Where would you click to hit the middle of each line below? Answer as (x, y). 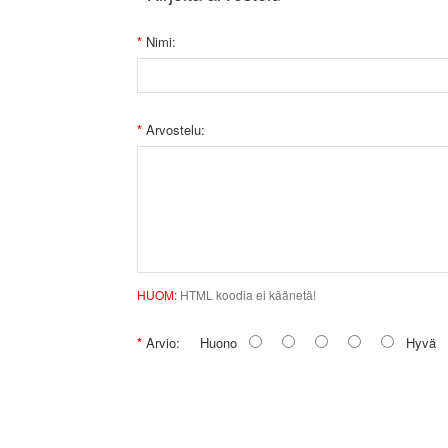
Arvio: (163, 342)
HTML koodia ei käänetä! (246, 294)
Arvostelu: (175, 129)
